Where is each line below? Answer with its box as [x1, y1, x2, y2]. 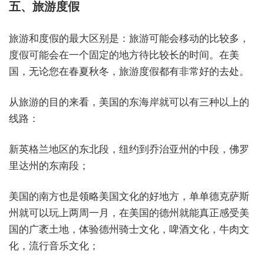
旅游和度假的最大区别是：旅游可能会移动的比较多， [9, 33, 249, 44]
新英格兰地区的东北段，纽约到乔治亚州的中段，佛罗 [9, 144, 249, 155]
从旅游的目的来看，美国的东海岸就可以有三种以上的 [9, 97, 249, 108]
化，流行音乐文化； [9, 240, 99, 252]
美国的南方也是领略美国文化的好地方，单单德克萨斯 [9, 191, 249, 202]
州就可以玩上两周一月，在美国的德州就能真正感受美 [9, 207, 249, 219]
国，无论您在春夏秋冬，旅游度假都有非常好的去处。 [9, 66, 249, 77]
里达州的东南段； [9, 160, 89, 171]
